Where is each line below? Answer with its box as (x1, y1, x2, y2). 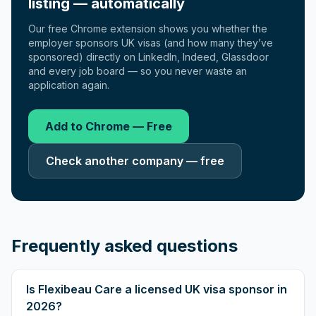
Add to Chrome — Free (45, 119, 172, 133)
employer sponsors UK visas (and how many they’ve (28, 37, 273, 49)
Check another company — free (46, 154, 224, 168)
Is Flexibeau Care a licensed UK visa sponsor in (26, 282, 287, 296)
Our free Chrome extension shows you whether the (28, 23, 267, 35)
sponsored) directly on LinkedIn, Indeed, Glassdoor (28, 51, 269, 63)
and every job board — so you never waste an (28, 65, 247, 77)
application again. (28, 79, 109, 91)
